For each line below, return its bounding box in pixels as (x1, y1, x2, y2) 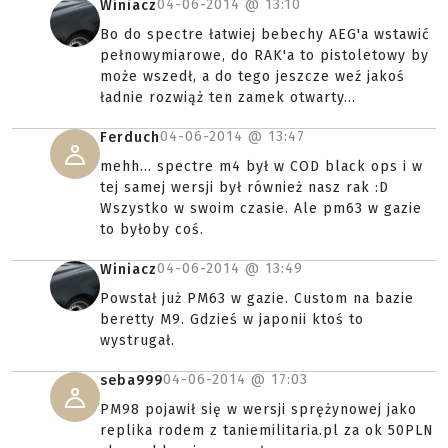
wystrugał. (100, 332, 175, 349)
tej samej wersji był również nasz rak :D (100, 179, 389, 196)
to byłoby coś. (100, 221, 204, 238)
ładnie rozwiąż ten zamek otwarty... (100, 89, 356, 106)
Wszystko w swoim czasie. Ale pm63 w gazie (100, 200, 422, 217)
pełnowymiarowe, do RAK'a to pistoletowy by (100, 47, 429, 64)
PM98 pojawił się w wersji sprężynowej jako (100, 401, 417, 418)
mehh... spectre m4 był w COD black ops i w (100, 158, 423, 175)
